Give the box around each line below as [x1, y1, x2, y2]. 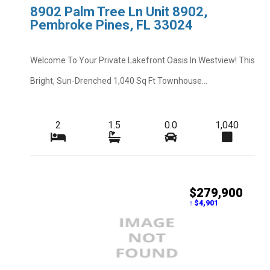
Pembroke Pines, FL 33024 [30, 17, 193, 33]
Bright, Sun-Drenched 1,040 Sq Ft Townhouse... [30, 75, 207, 86]
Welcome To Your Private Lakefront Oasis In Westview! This [30, 55, 255, 65]
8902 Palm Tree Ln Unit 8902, [30, 4, 207, 20]
